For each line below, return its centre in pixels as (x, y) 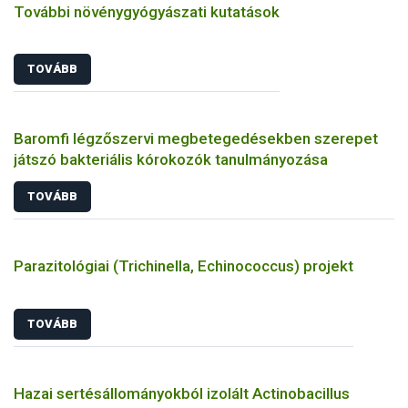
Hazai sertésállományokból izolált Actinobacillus (182, 393)
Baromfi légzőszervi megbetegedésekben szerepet (196, 139)
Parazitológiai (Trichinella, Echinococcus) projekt (184, 265)
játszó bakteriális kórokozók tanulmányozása (171, 160)
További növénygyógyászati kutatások (147, 11)
